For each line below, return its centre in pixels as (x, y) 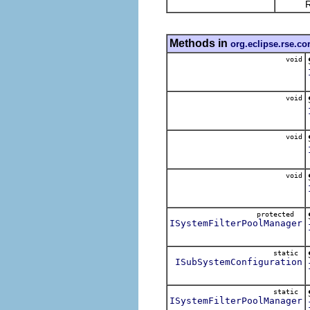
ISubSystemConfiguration (239, 262)
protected (280, 214)
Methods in (200, 43)
